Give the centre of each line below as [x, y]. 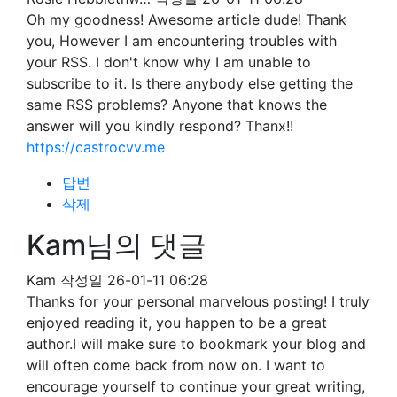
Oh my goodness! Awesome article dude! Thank [187, 19]
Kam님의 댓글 [117, 245]
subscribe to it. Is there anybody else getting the [190, 83]
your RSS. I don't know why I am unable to [169, 62]
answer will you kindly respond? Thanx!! [160, 126]
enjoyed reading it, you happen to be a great [177, 323]
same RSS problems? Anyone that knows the [177, 105]
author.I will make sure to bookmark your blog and [196, 344]
